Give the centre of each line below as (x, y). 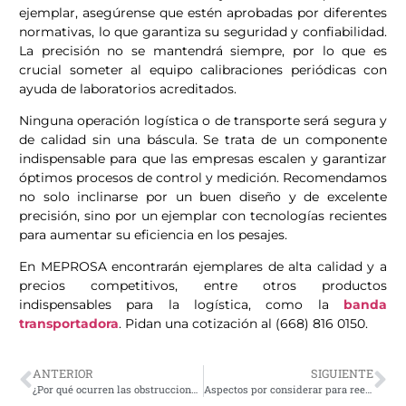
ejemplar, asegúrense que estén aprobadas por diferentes (203, 12)
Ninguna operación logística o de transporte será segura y (203, 121)
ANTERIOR (63, 373)
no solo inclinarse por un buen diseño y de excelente (203, 197)
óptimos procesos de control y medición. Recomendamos (203, 178)
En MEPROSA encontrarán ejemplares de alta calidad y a (203, 267)
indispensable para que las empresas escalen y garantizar (203, 159)
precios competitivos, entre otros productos (203, 286)
